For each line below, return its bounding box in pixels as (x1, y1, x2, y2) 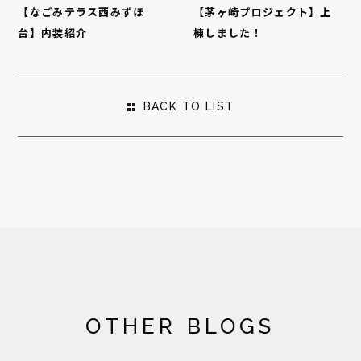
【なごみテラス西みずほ (18, 6, 145, 19)
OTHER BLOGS (85, 314, 276, 339)
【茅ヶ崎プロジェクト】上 (193, 6, 332, 19)
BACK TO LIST (143, 100, 234, 114)
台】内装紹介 (18, 27, 88, 40)
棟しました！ (193, 27, 263, 40)
